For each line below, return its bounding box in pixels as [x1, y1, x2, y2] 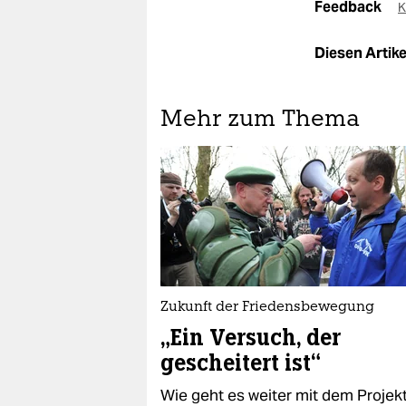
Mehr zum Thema [160, 109, 360, 131]
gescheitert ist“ [160, 349, 321, 377]
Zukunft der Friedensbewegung [160, 301, 374, 314]
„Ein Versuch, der [160, 324, 341, 352]
